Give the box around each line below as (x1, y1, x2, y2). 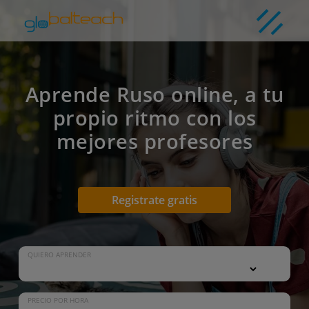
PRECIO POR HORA (27, 296, 88, 306)
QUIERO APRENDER (27, 250, 91, 259)
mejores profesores (56, 128, 253, 154)
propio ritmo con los (52, 104, 257, 131)
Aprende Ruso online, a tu (25, 81, 284, 108)
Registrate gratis (112, 192, 197, 208)
